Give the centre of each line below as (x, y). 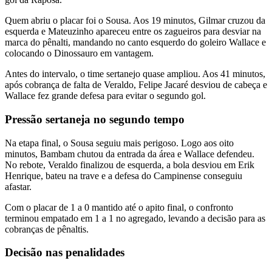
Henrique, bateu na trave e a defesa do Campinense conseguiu (124, 175)
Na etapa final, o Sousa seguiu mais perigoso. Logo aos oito (119, 143)
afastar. (18, 186)
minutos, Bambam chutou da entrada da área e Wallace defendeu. (130, 154)
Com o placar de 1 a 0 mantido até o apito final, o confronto (119, 207)
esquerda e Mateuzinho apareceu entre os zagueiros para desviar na (133, 32)
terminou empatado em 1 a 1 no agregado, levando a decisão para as (135, 218)
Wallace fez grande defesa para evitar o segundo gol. (105, 96)
